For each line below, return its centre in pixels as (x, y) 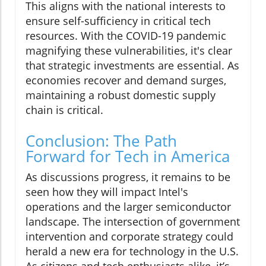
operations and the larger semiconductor (128, 207)
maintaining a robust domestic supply (121, 95)
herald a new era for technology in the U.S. (132, 251)
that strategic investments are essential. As (132, 66)
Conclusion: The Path (101, 141)
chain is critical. (64, 110)
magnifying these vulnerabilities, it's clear (129, 51)
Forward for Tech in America (128, 156)
